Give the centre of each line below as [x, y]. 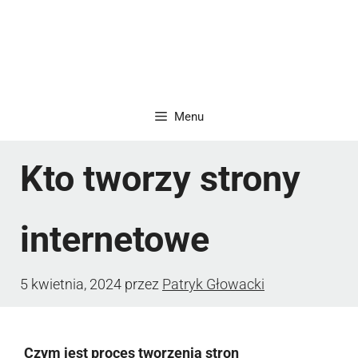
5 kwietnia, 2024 [71, 284]
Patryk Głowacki [213, 284]
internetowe [115, 239]
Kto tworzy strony [160, 178]
